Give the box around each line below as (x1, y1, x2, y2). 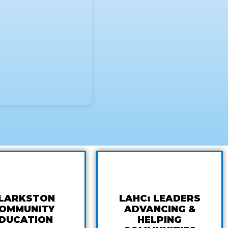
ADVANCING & (124, 203, 195, 215)
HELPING (137, 214, 182, 225)
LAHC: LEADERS (119, 192, 201, 204)
